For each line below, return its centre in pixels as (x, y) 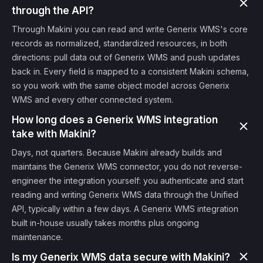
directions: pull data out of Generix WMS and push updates (126, 57)
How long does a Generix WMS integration (115, 120)
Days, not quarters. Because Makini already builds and (117, 152)
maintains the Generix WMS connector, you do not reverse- (127, 166)
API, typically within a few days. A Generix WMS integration (125, 209)
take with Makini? (54, 134)
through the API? (53, 11)
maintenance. (37, 237)
